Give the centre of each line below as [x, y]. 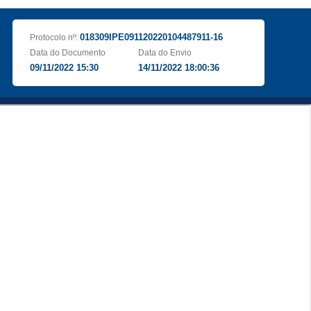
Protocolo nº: [54, 37]
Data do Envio [165, 53]
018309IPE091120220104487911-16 [151, 37]
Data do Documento [67, 53]
